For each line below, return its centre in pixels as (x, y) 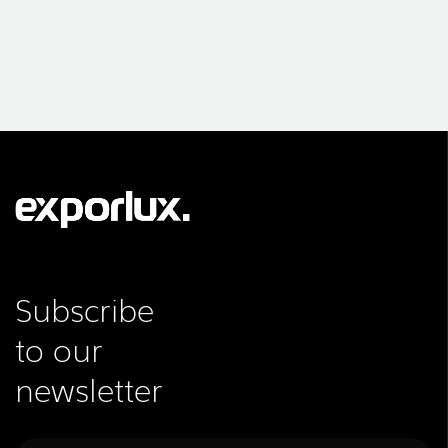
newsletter (89, 387)
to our (59, 347)
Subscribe (84, 307)
